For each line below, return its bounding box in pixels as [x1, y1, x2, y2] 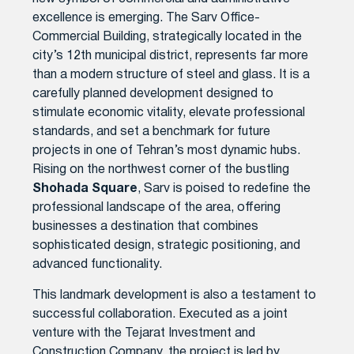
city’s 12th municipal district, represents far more [32, 51, 309, 62]
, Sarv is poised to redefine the [137, 183, 311, 195]
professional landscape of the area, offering [32, 202, 281, 214]
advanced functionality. [32, 259, 163, 271]
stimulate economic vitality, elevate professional [32, 107, 306, 119]
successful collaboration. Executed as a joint [32, 308, 288, 320]
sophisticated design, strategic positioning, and [32, 240, 301, 252]
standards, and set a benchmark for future [32, 126, 271, 138]
